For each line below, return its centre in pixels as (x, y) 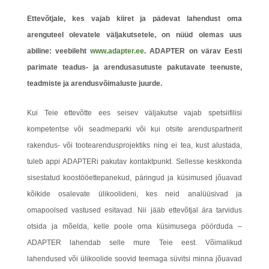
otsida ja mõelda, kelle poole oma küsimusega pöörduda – (134, 226)
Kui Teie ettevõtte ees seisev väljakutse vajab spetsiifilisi (134, 113)
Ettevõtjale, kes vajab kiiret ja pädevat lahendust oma (134, 19)
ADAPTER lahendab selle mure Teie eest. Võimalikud (134, 243)
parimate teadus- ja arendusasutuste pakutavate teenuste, (134, 67)
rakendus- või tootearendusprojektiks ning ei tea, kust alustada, (134, 145)
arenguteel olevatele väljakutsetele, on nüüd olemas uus (134, 35)
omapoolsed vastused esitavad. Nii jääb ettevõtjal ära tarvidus (134, 210)
